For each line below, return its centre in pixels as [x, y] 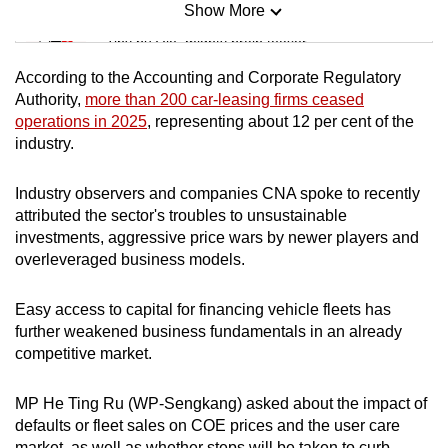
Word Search [155, 180]
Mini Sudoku [153, 16]
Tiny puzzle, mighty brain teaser [206, 41]
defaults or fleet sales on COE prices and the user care [207, 425]
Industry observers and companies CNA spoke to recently [217, 193]
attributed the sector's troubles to [131, 215]
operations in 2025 [81, 121]
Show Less [224, 276]
